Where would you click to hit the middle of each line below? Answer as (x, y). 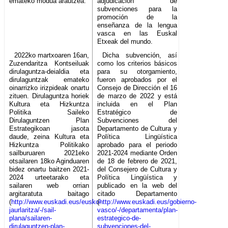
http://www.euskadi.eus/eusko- (56, 202)
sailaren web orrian (49, 186)
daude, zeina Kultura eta (49, 137)
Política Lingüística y (137, 178)
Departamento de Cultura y (137, 129)
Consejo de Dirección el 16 (137, 88)
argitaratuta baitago (49, 194)
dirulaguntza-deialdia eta (49, 72)
